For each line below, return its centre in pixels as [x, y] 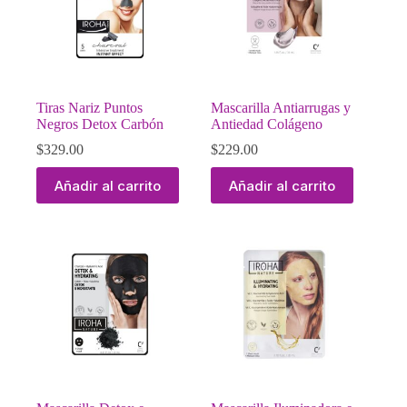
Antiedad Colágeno [267, 124]
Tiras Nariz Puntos [89, 108]
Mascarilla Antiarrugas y [281, 108]
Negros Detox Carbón [100, 124]
